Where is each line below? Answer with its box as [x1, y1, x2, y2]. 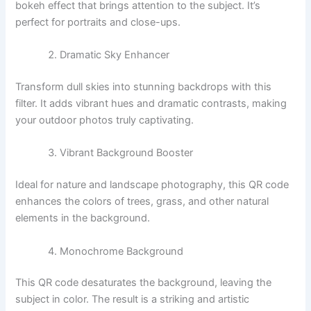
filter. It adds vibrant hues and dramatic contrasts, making [15, 96, 287, 110]
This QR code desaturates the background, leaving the [15, 276, 272, 289]
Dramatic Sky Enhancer [60, 49, 170, 62]
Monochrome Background [60, 244, 184, 258]
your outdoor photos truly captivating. [15, 113, 194, 126]
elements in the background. [15, 212, 151, 225]
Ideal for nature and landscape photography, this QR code [15, 178, 289, 192]
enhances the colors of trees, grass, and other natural [15, 195, 269, 208]
